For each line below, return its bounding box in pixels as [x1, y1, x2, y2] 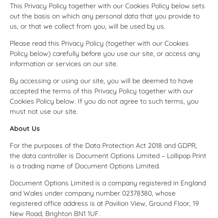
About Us [10, 124, 40, 133]
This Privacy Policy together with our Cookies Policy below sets [10, 1, 205, 10]
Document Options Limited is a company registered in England [10, 178, 206, 187]
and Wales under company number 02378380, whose [10, 188, 176, 198]
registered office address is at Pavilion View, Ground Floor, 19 [10, 199, 199, 208]
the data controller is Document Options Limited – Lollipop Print [10, 151, 206, 160]
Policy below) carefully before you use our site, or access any [10, 49, 200, 58]
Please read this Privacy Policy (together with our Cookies [10, 38, 189, 48]
